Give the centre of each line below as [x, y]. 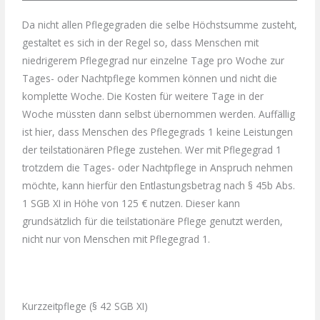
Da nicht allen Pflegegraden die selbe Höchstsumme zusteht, [160, 25]
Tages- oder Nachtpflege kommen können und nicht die [150, 79]
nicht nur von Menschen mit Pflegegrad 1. [116, 239]
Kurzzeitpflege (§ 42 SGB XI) [85, 306]
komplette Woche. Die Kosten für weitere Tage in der [143, 96]
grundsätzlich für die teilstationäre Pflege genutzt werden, [153, 221]
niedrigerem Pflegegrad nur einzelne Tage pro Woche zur [154, 61]
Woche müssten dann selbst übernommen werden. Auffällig [159, 114]
